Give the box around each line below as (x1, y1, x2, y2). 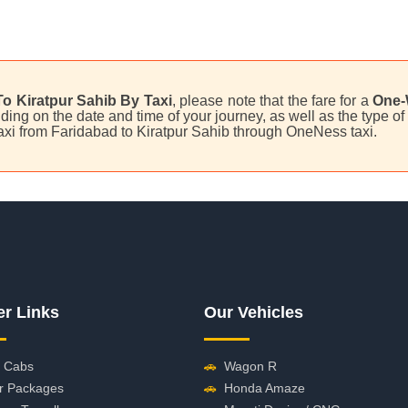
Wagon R (224, 359, 277, 373)
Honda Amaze (224, 381, 305, 395)
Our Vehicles (204, 303, 303, 321)
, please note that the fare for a (171, 93, 373, 108)
